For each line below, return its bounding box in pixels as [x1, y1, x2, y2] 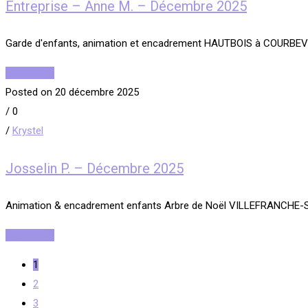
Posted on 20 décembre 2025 [5, 86, 139, 99]
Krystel [12, 124, 43, 137]
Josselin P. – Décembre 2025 [5, 159, 184, 177]
